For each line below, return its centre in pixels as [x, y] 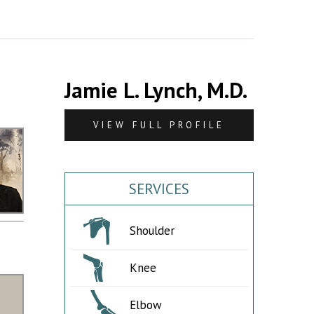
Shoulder [152, 231]
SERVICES [159, 189]
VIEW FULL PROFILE [159, 125]
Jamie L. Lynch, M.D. [156, 90]
